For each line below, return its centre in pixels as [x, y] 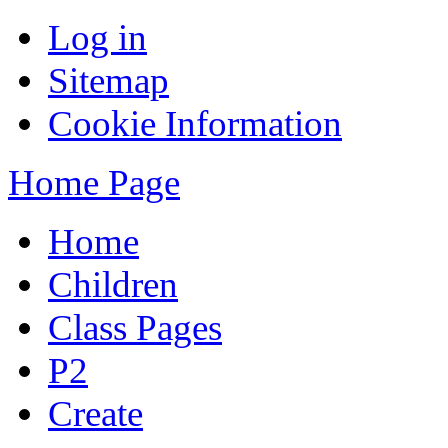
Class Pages [135, 327]
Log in [97, 37]
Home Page [94, 182]
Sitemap [108, 80]
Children [113, 284]
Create [95, 413]
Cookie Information [195, 123]
